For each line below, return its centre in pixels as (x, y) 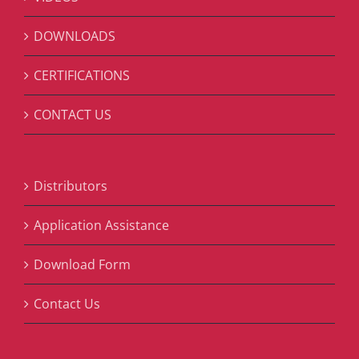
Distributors (71, 186)
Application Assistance (101, 225)
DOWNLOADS (75, 36)
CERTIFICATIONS (82, 75)
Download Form (82, 264)
